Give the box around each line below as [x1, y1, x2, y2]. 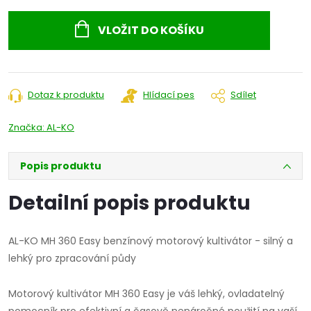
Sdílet [230, 88, 256, 102]
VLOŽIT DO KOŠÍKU [97, 22, 204, 39]
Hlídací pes [143, 88, 194, 102]
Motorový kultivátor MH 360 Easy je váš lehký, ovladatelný [8, 287, 285, 301]
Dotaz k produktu [28, 88, 104, 102]
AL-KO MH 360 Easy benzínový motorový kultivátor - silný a [8, 234, 293, 249]
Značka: [8, 121, 47, 135]
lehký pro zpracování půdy [8, 251, 136, 266]
